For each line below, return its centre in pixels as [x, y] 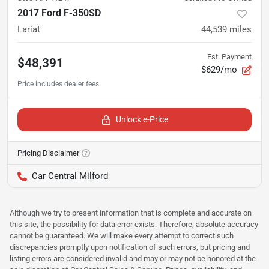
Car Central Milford [70, 176]
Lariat [29, 30]
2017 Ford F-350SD [59, 13]
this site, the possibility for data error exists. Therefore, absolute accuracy [134, 225]
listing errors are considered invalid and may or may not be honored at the [133, 259]
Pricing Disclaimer [48, 153]
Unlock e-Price [142, 120]
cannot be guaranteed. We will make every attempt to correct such [122, 236]
